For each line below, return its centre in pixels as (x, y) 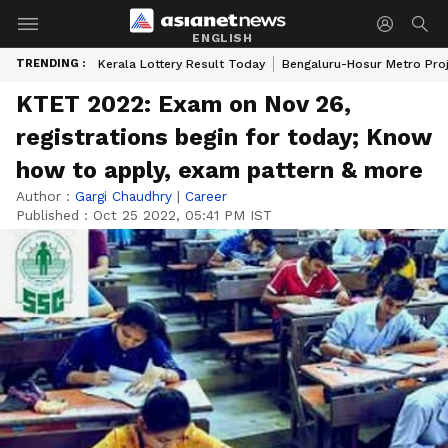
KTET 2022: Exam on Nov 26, (183, 104)
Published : (54, 215)
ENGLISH (222, 37)
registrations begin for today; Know (224, 137)
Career (206, 196)
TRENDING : (50, 63)
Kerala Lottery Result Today (181, 64)
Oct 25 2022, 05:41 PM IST (182, 215)
